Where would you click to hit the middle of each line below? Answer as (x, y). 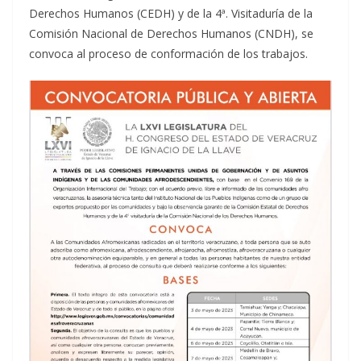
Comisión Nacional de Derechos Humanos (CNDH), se (171, 34)
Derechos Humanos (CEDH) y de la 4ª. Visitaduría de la (171, 14)
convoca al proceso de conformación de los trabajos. (168, 54)
